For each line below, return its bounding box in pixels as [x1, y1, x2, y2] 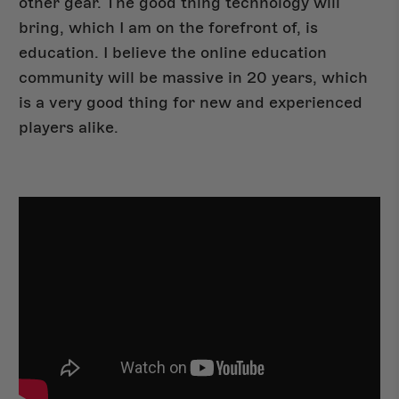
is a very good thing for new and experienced [19, 93, 363, 113]
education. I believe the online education [19, 43, 328, 63]
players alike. [19, 118, 119, 138]
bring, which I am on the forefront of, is [19, 18, 319, 38]
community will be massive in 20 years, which [19, 68, 369, 88]
